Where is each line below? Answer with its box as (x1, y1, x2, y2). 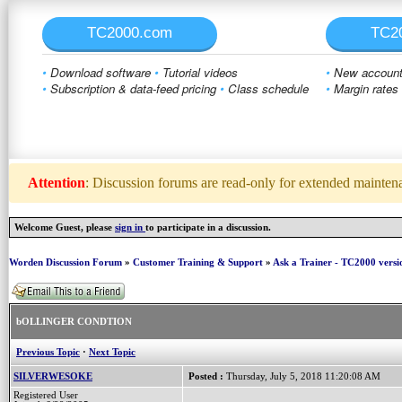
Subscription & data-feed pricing (47, 80, 220, 98)
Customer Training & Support (133, 257, 263, 267)
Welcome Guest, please (14, 223, 115, 232)
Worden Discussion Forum (9, 257, 122, 267)
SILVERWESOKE (13, 371, 92, 382)
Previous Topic (16, 347, 80, 358)
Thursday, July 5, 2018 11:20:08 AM (223, 371, 380, 382)
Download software (47, 64, 154, 82)
